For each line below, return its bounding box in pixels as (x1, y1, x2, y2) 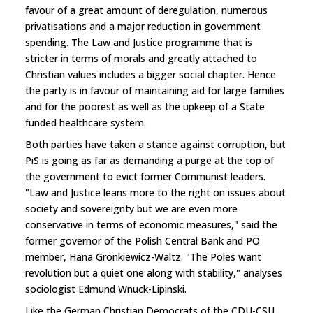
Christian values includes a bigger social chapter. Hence (25, 67, 276, 81)
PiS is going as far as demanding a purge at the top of (25, 153, 274, 167)
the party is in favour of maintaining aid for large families (25, 83, 284, 97)
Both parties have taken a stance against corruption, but (25, 137, 286, 151)
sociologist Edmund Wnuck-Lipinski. (25, 282, 187, 296)
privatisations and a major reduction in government (25, 19, 261, 33)
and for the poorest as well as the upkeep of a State (25, 99, 265, 113)
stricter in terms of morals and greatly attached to (25, 51, 257, 65)
